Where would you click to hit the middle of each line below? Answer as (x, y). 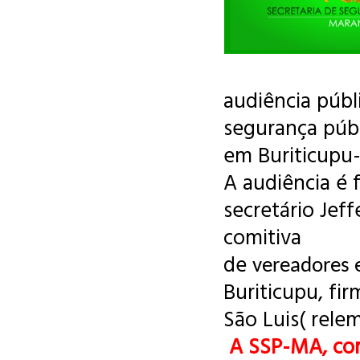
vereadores (303, 266)
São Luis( (264, 318)
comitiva (262, 236)
